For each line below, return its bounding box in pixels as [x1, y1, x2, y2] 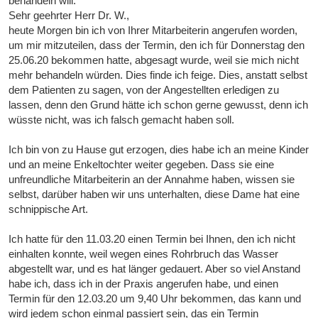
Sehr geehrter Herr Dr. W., [9, 9, 130, 22]
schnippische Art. [9, 203, 89, 216]
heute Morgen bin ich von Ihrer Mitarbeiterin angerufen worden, [9, 24, 298, 37]
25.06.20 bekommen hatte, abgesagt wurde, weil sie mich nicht [9, 54, 300, 67]
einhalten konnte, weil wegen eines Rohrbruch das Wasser [9, 248, 279, 261]
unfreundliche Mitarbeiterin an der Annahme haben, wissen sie [9, 173, 295, 186]
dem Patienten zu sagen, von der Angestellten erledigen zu [9, 84, 280, 97]
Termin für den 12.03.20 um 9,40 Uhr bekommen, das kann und [9, 292, 302, 305]
